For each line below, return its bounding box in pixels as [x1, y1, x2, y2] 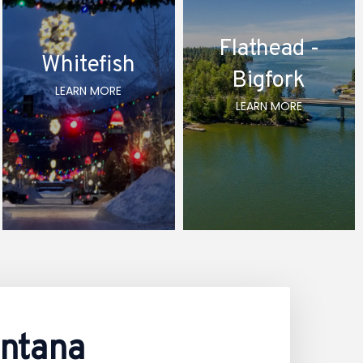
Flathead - [218, 34, 319, 64]
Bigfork [232, 66, 306, 96]
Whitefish [41, 50, 136, 79]
